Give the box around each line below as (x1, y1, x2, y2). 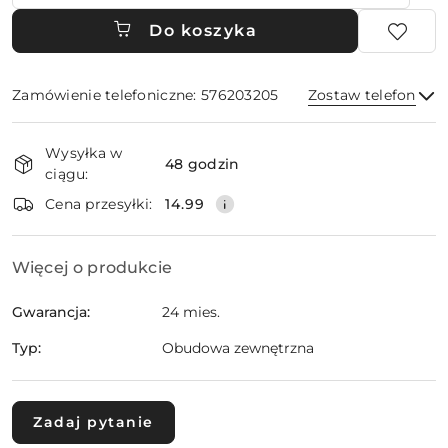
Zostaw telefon (307, 86, 416, 104)
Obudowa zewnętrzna (162, 339, 314, 357)
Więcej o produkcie (12, 258, 172, 277)
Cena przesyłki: (45, 194, 153, 213)
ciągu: (45, 165, 89, 183)
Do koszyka (149, 21, 257, 40)
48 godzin (165, 154, 240, 173)
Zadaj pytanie (33, 413, 154, 431)
